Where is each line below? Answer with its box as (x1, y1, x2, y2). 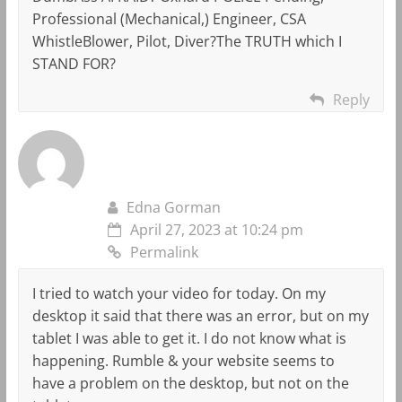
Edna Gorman (126, 197, 221, 217)
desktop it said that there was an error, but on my (31, 305, 369, 326)
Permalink (129, 241, 198, 262)
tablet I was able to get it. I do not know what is (31, 328, 346, 348)
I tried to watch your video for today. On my (31, 283, 326, 303)
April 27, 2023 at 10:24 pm (129, 219, 303, 240)
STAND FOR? (31, 53, 116, 74)
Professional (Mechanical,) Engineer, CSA (31, 8, 306, 29)
